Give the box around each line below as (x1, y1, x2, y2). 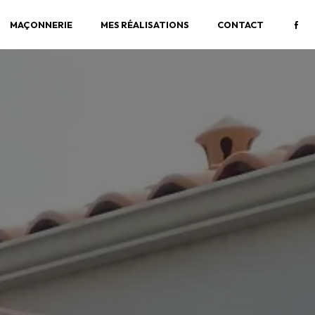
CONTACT (217, 18, 264, 30)
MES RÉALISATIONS (101, 18, 189, 30)
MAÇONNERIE (10, 18, 72, 30)
